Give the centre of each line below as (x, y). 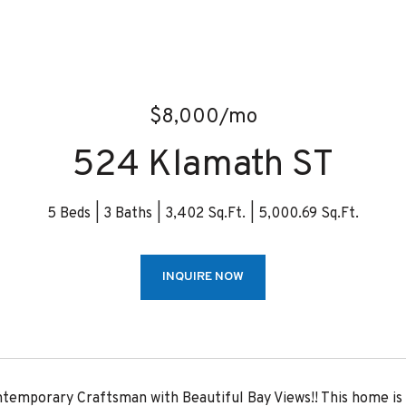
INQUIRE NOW (203, 277)
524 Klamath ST (203, 166)
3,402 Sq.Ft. (205, 214)
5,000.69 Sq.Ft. (309, 214)
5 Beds (69, 214)
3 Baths (128, 214)
